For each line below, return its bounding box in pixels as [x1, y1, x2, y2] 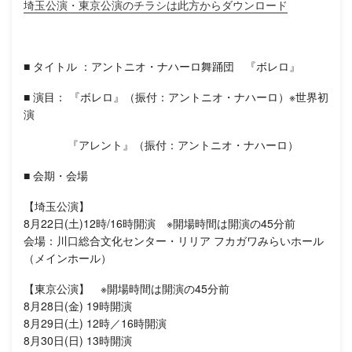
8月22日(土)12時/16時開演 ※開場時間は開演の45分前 [24, 214, 295, 231]
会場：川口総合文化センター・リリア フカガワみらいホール [24, 232, 324, 248]
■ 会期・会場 [24, 167, 88, 183]
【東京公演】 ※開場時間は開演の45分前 [24, 280, 229, 296]
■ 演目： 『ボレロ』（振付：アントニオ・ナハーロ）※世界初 [24, 88, 328, 104]
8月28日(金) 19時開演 [24, 297, 132, 313]
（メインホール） [24, 249, 112, 266]
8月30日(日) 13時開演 [24, 332, 132, 348]
